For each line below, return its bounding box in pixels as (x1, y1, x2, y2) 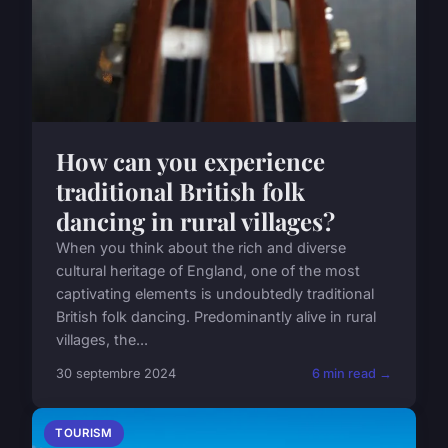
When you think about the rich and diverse (56, 238, 346, 256)
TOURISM (55, 425, 113, 440)
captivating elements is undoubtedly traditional (56, 284, 374, 302)
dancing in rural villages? (56, 204, 335, 237)
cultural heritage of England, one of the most (56, 261, 360, 279)
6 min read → (312, 365, 392, 381)
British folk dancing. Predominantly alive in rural (56, 307, 376, 325)
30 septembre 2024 (56, 365, 176, 381)
